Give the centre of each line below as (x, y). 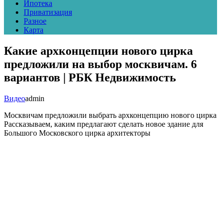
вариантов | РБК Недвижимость (90, 77)
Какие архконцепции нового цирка (98, 51)
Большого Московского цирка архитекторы (77, 133)
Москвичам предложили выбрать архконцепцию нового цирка (110, 115)
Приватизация (48, 12)
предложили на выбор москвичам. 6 (100, 64)
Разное (35, 21)
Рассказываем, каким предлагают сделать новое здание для (104, 124)
